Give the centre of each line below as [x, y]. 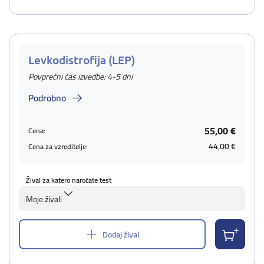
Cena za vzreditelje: [58, 146]
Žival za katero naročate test [69, 180]
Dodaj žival [121, 234]
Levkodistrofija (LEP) [82, 60]
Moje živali [44, 199]
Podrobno [47, 98]
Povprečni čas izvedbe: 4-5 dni [80, 77]
